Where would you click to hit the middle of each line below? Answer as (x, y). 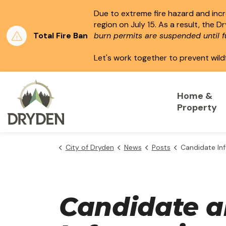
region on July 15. (126, 24)
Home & (195, 96)
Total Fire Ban (61, 36)
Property (197, 107)
